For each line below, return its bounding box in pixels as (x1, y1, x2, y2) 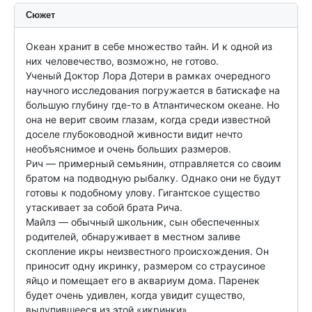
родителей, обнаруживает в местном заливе (26, 231, 240, 243)
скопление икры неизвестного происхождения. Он (26, 245, 269, 258)
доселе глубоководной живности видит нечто (26, 128, 242, 141)
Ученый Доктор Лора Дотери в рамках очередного (26, 70, 270, 82)
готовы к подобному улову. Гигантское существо (26, 187, 260, 199)
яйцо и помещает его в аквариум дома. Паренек (26, 274, 260, 287)
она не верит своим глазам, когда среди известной (26, 114, 270, 126)
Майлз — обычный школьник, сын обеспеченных (26, 216, 260, 228)
